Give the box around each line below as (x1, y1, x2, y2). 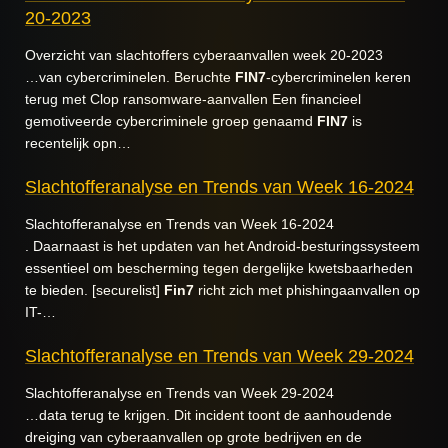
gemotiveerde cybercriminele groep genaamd (25, 113, 317, 129)
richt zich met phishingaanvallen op (194, 282, 420, 298)
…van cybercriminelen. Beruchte (25, 69, 235, 85)
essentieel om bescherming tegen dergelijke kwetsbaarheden (25, 260, 413, 276)
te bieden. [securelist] (25, 282, 164, 298)
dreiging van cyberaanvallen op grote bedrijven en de (25, 429, 362, 445)
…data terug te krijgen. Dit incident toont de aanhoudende (25, 407, 392, 423)
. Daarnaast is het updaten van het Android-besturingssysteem (25, 238, 420, 254)
